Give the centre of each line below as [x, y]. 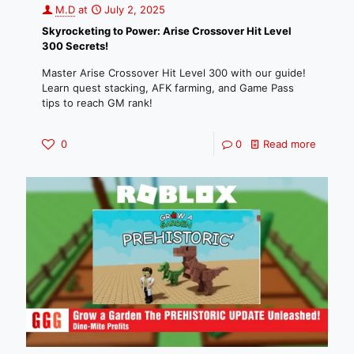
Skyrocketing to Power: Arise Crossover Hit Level [167, 30]
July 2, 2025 [135, 9]
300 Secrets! [75, 45]
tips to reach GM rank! [97, 102]
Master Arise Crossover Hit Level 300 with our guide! [174, 72]
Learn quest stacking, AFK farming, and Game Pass [168, 87]
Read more [290, 143]
